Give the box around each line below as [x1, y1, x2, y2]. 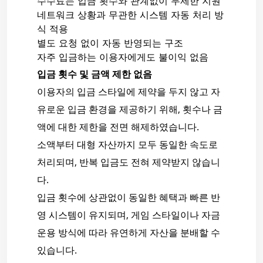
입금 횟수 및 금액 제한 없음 [36, 68, 152, 81]
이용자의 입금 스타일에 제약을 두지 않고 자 [36, 85, 220, 99]
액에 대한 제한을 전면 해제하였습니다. [36, 120, 199, 134]
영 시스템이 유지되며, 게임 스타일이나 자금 [36, 208, 220, 222]
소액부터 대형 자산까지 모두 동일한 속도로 [36, 138, 218, 151]
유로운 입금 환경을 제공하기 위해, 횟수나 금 [36, 103, 222, 116]
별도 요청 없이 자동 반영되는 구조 [36, 39, 183, 49]
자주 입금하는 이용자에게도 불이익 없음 [36, 53, 208, 63]
